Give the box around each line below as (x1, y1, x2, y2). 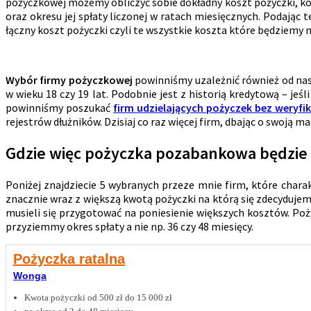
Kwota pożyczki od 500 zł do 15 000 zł (24, 292, 172, 303)
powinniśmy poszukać (6, 100, 114, 115)
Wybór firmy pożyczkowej (6, 72, 133, 87)
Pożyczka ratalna (13, 251, 125, 267)
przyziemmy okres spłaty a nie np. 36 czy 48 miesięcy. (6, 219, 253, 233)
